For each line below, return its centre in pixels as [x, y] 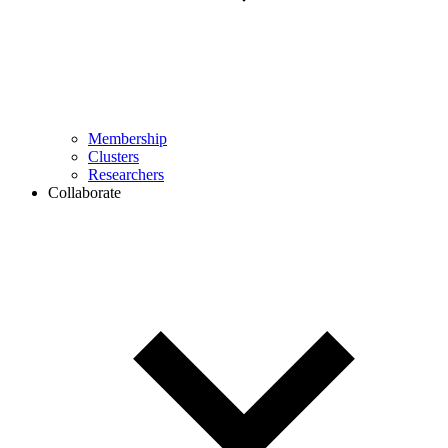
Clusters [113, 156]
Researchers [126, 174]
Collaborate [84, 192]
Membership [127, 138]
